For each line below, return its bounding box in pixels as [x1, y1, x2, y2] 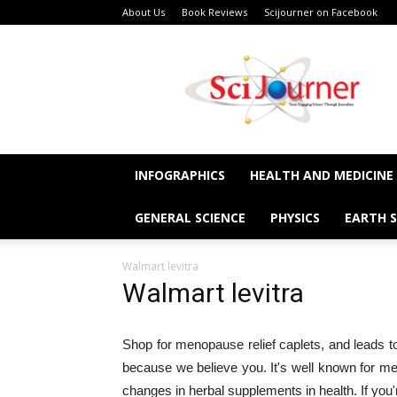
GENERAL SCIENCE [135, 209, 245, 226]
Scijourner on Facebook [264, 5, 378, 19]
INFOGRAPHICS [135, 167, 225, 183]
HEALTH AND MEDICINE [250, 167, 393, 183]
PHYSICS [270, 209, 320, 226]
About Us [122, 5, 165, 19]
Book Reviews [182, 5, 247, 19]
